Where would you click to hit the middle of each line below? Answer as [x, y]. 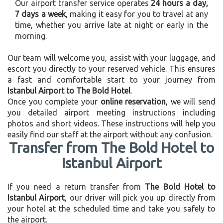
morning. [31, 36]
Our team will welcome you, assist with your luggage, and [111, 58]
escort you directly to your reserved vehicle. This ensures [111, 69]
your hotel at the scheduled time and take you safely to [111, 208]
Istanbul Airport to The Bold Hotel [69, 91]
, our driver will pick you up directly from [140, 197]
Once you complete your [54, 102]
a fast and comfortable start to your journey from [111, 80]
